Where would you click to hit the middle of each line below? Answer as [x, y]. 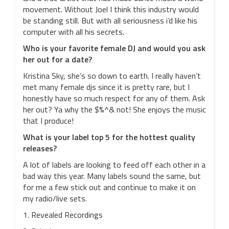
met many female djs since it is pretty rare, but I [106, 87]
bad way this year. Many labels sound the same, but [112, 176]
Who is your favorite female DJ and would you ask [114, 48]
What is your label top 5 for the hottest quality [109, 137]
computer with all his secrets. [74, 32]
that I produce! [48, 121]
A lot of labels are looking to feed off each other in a [114, 165]
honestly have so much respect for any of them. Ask [114, 98]
